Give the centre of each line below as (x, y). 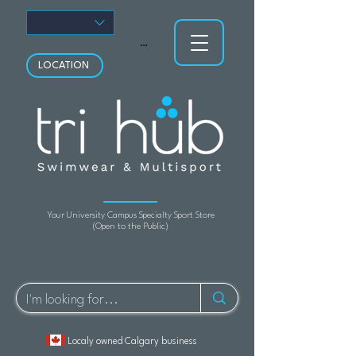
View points (168, 43)
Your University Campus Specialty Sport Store (131, 216)
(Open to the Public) (131, 227)
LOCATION (63, 66)
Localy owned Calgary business (132, 342)
